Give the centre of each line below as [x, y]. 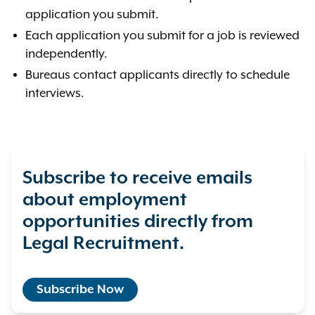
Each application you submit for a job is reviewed [162, 36]
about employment [105, 200]
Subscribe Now [80, 290]
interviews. [55, 94]
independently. [66, 54]
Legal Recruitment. [103, 244]
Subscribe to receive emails [137, 178]
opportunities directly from [138, 222]
